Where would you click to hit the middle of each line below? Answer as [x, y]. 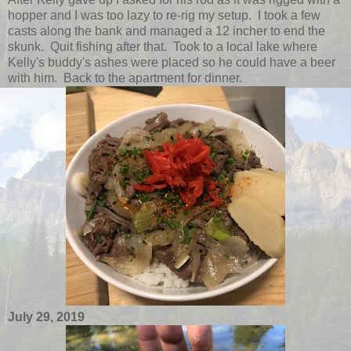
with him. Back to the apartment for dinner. [125, 78]
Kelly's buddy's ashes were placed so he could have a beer [172, 62]
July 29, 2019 [46, 317]
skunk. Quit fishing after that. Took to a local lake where [163, 46]
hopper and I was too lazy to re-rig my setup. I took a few [164, 15]
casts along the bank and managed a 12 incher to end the [166, 31]
